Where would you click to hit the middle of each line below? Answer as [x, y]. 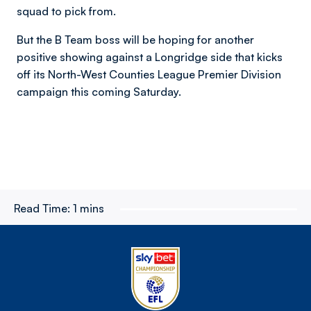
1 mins [89, 208]
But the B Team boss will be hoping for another [135, 40]
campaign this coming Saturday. [99, 92]
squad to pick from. [66, 11]
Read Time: [42, 208]
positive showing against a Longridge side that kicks [150, 57]
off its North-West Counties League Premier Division [149, 74]
